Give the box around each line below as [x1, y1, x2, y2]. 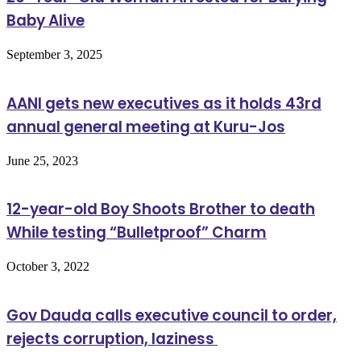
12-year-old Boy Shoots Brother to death [6, 198, 315, 221]
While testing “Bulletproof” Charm [6, 222, 267, 244]
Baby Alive [6, 10, 85, 32]
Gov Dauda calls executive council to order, [6, 304, 337, 326]
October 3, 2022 [6, 259, 89, 273]
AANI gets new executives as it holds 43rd [6, 92, 322, 114]
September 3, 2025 [6, 48, 102, 62]
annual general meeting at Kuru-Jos [6, 115, 285, 138]
